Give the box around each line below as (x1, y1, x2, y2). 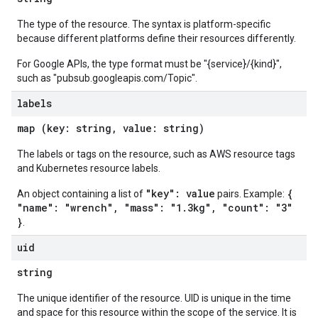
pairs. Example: (215, 188, 287, 199)
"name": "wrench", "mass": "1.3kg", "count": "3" (17, 201, 292, 214)
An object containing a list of (17, 188, 146, 199)
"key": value (146, 187, 215, 200)
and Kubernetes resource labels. (17, 163, 160, 174)
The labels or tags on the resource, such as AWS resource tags (17, 148, 295, 160)
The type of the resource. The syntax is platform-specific (17, 18, 270, 30)
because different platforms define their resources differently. (17, 33, 296, 44)
